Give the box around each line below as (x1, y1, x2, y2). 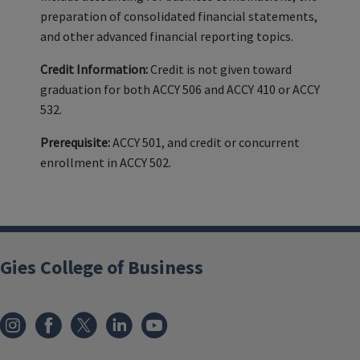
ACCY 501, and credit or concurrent (112, 134, 300, 150)
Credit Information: (40, 61, 148, 77)
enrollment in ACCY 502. (40, 154, 171, 170)
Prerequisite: (40, 134, 110, 150)
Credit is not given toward (150, 61, 292, 77)
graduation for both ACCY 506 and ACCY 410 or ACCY (40, 81, 320, 97)
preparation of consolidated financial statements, (40, 8, 317, 24)
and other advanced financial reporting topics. (40, 28, 293, 44)
